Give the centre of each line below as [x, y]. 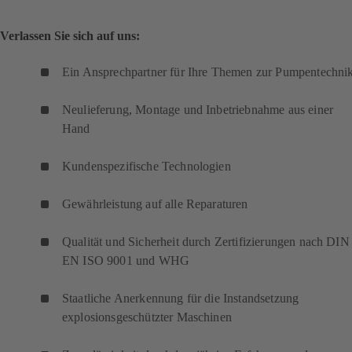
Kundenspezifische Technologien [147, 166]
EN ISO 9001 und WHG [128, 260]
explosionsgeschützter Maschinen [147, 317]
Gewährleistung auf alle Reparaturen [155, 203]
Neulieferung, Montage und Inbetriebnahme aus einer [198, 109]
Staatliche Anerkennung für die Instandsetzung [181, 298]
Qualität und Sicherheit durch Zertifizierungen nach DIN [206, 241]
